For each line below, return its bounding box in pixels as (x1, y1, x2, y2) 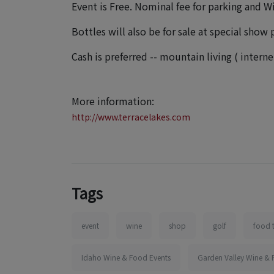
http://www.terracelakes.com (72, 110, 190, 123)
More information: (72, 93, 154, 108)
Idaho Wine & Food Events (81, 251, 171, 262)
